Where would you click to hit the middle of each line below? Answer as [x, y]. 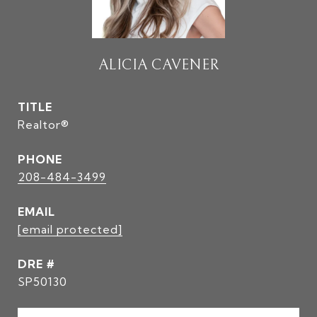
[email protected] [70, 229]
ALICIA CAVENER [158, 65]
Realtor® [44, 125]
